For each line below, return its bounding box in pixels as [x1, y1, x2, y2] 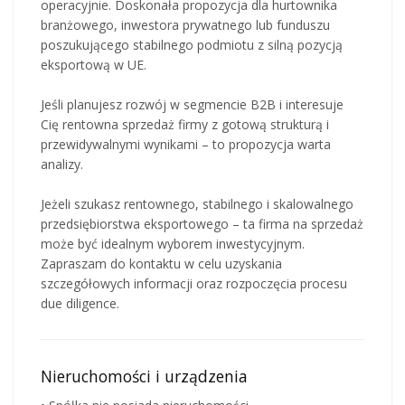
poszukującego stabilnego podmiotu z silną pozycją [41, 35, 343, 53]
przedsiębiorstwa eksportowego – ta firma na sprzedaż [41, 214, 363, 232]
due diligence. [41, 294, 119, 312]
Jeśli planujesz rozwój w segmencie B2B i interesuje [41, 95, 344, 113]
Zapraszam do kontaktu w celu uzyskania [41, 254, 282, 272]
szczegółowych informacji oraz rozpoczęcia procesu [41, 274, 347, 292]
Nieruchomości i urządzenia [41, 364, 248, 387]
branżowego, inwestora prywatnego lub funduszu [41, 15, 330, 33]
